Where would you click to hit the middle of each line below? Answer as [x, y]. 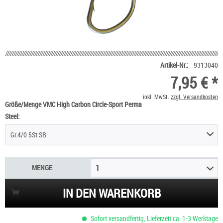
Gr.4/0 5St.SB [28, 134]
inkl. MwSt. [157, 96]
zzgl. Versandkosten [194, 96]
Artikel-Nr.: [174, 65]
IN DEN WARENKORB [111, 193]
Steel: [12, 116]
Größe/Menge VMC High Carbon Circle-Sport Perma [73, 104]
